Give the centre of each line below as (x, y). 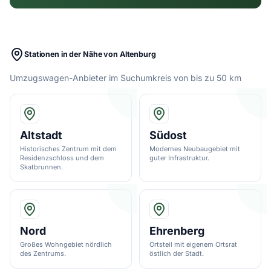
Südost (168, 135)
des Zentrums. (43, 253)
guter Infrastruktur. (179, 158)
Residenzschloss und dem (62, 158)
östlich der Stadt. (177, 253)
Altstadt (41, 135)
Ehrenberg (177, 230)
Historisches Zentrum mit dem (68, 149)
